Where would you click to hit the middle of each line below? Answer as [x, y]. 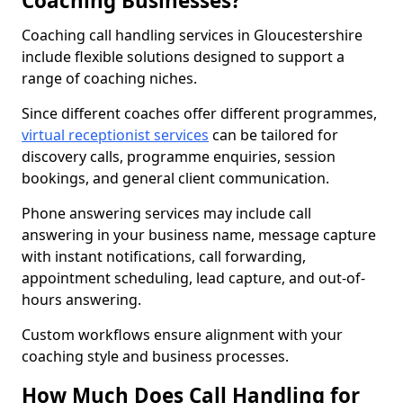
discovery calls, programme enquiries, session [179, 157]
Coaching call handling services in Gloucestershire [192, 35]
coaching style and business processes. [155, 356]
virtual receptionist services [115, 135]
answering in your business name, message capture [199, 235]
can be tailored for [273, 135]
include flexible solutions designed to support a [183, 57]
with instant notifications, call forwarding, [164, 256]
